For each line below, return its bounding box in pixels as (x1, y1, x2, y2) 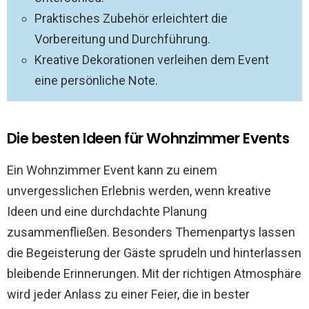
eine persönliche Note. (34, 73, 158, 88)
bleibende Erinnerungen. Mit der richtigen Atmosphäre (7, 266, 301, 281)
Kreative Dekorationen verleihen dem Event (34, 52, 269, 67)
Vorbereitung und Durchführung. (34, 32, 210, 46)
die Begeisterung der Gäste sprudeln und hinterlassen (7, 246, 301, 260)
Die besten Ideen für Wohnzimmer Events (7, 128, 290, 148)
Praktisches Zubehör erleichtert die (34, 11, 228, 26)
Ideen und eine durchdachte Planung (7, 204, 207, 219)
